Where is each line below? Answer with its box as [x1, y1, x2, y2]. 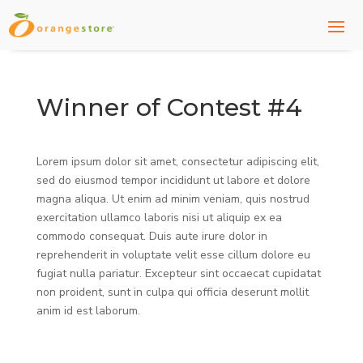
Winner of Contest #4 [36, 92, 302, 122]
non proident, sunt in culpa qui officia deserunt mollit [36, 284, 309, 300]
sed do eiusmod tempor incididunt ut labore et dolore [36, 173, 310, 188]
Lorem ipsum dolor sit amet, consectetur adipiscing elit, [36, 154, 319, 169]
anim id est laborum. [36, 303, 140, 318]
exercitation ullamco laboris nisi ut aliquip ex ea [36, 210, 282, 225]
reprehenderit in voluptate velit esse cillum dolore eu [36, 247, 310, 263]
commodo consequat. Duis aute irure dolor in [36, 228, 267, 244]
